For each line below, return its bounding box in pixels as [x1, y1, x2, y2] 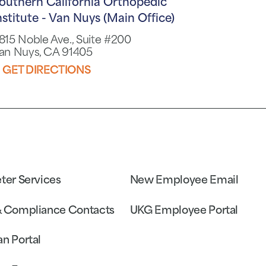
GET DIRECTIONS [2, 66, 91, 77]
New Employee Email [129, 175, 239, 186]
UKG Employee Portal [129, 205, 239, 216]
